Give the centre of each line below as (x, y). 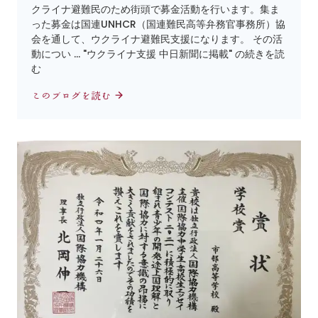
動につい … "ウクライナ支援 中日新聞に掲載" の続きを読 (158, 54)
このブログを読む (72, 95)
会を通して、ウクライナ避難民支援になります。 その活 (157, 39)
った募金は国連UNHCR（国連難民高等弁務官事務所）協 (158, 24)
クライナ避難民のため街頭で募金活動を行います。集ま (155, 9)
